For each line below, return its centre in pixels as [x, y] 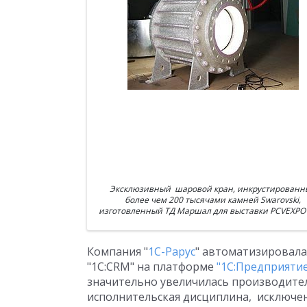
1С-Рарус [172, 251]
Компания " [118, 251]
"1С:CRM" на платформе [152, 267]
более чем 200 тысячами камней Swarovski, [213, 200]
